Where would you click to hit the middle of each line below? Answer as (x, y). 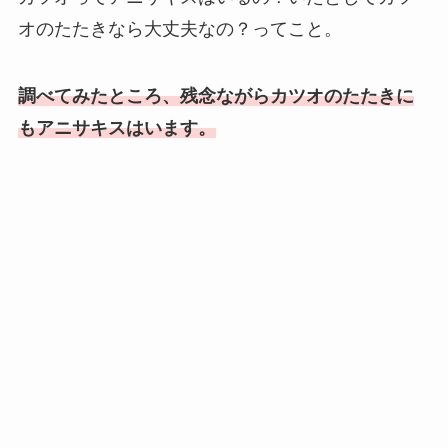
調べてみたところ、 (98, 96)
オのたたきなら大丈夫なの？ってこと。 (179, 28)
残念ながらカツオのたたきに (296, 96)
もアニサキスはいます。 (116, 128)
